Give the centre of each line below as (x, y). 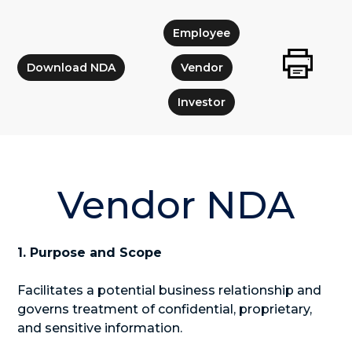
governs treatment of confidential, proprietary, (165, 309)
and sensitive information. (100, 328)
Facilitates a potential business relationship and (170, 290)
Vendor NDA (176, 205)
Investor (202, 102)
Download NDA (71, 68)
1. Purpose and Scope (90, 253)
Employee (202, 33)
